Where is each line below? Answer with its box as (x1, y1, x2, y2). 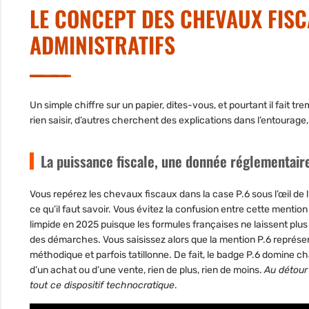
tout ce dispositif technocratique (30, 279, 175, 292)
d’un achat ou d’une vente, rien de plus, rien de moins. (30, 264, 264, 277)
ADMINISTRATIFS (30, 28, 175, 61)
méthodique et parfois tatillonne (30, 249, 169, 261)
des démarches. (30, 234, 103, 246)
